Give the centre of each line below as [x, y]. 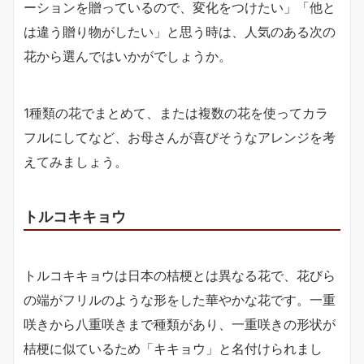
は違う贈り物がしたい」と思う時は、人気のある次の [180, 32]
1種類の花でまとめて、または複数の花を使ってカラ [176, 113]
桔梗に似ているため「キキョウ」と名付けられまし [173, 349]
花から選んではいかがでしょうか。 [128, 56]
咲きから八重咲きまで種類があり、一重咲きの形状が [180, 325]
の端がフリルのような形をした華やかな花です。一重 [180, 300]
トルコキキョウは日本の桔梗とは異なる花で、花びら [180, 276]
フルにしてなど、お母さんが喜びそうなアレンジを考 [180, 138]
